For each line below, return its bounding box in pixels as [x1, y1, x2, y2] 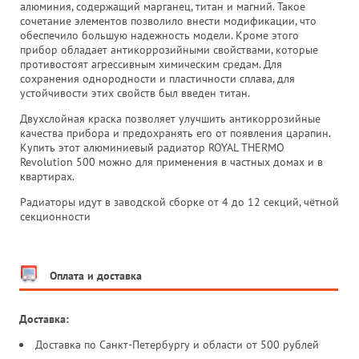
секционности [20, 208, 91, 224]
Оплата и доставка [46, 268, 142, 283]
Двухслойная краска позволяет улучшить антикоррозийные [20, 111, 321, 126]
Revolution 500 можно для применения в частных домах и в [20, 154, 323, 169]
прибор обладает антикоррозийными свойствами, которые [20, 42, 318, 57]
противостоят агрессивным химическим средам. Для [20, 56, 282, 71]
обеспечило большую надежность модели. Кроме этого [20, 27, 299, 42]
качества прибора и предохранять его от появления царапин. [20, 125, 330, 140]
